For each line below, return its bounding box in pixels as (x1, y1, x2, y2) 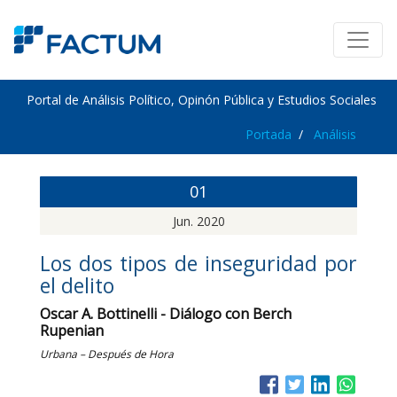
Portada (245, 126, 292, 143)
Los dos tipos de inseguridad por (40, 249, 357, 277)
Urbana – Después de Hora (40, 346, 174, 362)
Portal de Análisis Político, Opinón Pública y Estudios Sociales (27, 91, 377, 108)
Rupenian (40, 321, 104, 340)
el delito (40, 271, 114, 300)
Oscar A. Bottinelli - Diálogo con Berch (40, 304, 292, 323)
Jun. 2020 (172, 213, 225, 230)
